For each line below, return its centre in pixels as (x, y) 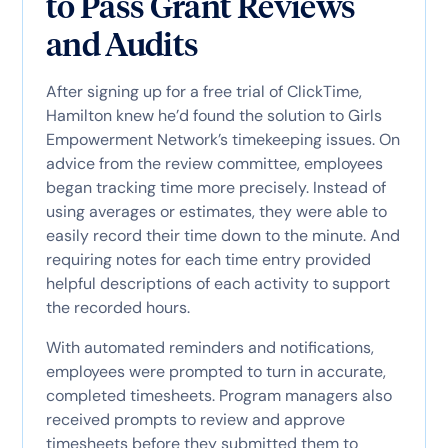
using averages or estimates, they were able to (216, 211)
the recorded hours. (117, 307)
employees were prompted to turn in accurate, (215, 371)
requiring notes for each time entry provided (208, 259)
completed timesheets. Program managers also (218, 395)
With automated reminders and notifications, (209, 347)
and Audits (122, 44)
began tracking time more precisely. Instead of (215, 187)
